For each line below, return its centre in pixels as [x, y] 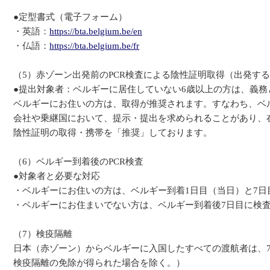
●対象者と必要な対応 [57, 176]
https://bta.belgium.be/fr [94, 46]
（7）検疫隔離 [43, 234]
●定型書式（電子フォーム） [70, 17]
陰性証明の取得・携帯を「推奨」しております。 [113, 133]
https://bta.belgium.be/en [96, 31]
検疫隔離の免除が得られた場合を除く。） [99, 263]
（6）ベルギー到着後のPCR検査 [78, 162]
